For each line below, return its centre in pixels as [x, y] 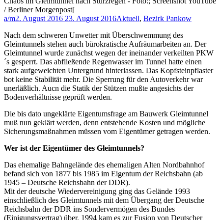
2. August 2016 [39, 19]
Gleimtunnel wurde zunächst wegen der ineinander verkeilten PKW [109, 53]
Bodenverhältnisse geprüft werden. [58, 97]
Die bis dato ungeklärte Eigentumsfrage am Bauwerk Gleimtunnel [106, 114]
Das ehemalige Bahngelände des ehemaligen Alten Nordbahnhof [104, 165]
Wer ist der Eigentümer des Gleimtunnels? [74, 148]
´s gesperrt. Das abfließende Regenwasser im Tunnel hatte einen [103, 62]
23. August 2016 [91, 19]
